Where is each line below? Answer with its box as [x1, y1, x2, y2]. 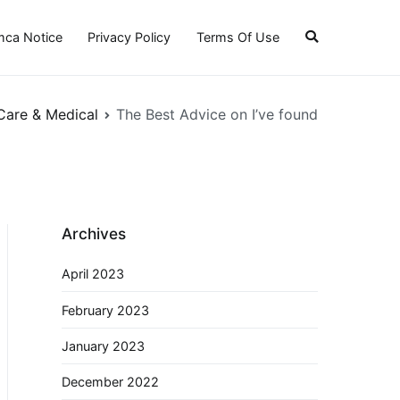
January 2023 [62, 337, 145, 354]
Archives [62, 223, 126, 243]
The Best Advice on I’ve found [116, 104, 318, 123]
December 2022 [62, 374, 159, 390]
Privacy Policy [87, 29, 171, 46]
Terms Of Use [196, 29, 280, 46]
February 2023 [62, 302, 149, 318]
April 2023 [62, 266, 124, 282]
